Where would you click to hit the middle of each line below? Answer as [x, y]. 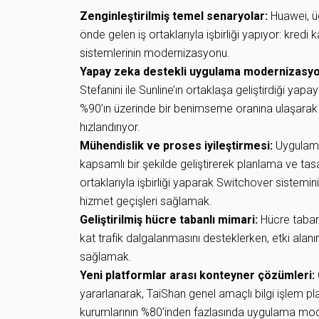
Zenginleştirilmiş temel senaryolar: [174, 16]
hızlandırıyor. [110, 127]
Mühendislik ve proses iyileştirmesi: [176, 146]
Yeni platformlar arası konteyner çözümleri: [197, 275]
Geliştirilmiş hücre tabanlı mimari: [169, 220]
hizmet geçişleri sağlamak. [146, 201]
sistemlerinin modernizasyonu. [155, 53]
